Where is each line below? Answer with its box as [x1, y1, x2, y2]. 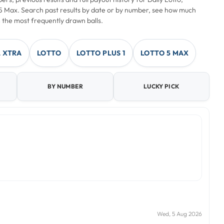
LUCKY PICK [143, 82, 179, 90]
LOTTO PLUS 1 [76, 48, 125, 57]
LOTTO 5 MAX [140, 48, 189, 57]
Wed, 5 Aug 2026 [157, 210, 202, 218]
